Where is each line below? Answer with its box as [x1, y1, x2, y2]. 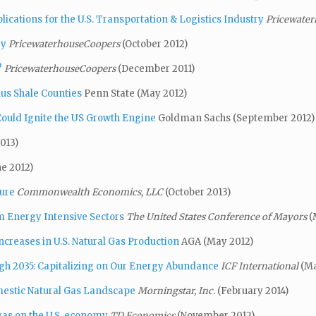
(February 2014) [217, 284, 288, 297]
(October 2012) [122, 37, 188, 50]
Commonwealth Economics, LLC [17, 186, 165, 198]
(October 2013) [165, 186, 231, 198]
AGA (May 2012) [179, 235, 253, 248]
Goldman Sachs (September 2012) [156, 111, 315, 124]
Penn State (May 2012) [82, 87, 187, 99]
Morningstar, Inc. [138, 284, 217, 297]
